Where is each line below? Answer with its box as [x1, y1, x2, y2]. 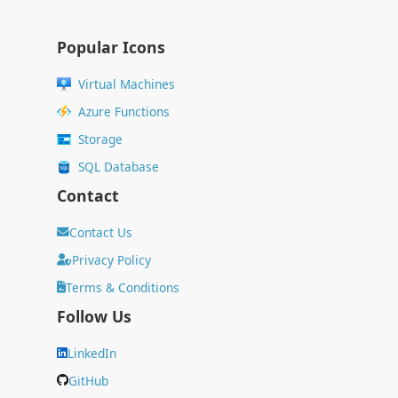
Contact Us [69, 224, 132, 242]
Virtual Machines [78, 76, 175, 93]
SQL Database [78, 158, 159, 176]
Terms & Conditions [66, 279, 179, 297]
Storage [78, 131, 123, 148]
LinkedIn [68, 345, 116, 362]
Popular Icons [57, 36, 165, 58]
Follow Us [57, 306, 131, 328]
